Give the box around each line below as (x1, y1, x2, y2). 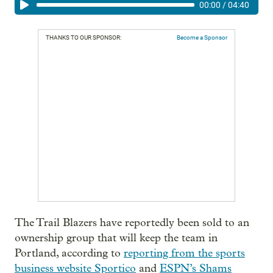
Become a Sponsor (177, 34, 227, 41)
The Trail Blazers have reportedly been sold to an (15, 216, 249, 229)
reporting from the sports (124, 246, 245, 260)
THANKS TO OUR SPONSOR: (46, 34, 121, 41)
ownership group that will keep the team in (15, 231, 218, 244)
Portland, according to (15, 246, 124, 260)
